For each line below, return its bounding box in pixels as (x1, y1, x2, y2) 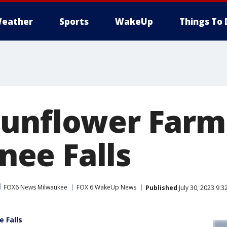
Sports (59, 16, 89, 27)
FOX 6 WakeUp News (77, 183, 136, 192)
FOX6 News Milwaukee (4, 183, 67, 192)
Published (145, 183, 177, 192)
